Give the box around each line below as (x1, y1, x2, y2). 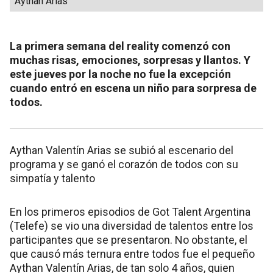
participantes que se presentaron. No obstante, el (10, 233, 247, 247)
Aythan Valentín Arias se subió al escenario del (10, 144, 233, 157)
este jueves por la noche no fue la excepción (10, 68, 231, 81)
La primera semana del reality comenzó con (10, 40, 230, 53)
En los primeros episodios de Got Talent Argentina (10, 205, 250, 219)
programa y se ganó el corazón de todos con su (10, 158, 238, 171)
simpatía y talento (10, 172, 95, 185)
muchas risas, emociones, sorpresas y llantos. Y (10, 54, 250, 67)
